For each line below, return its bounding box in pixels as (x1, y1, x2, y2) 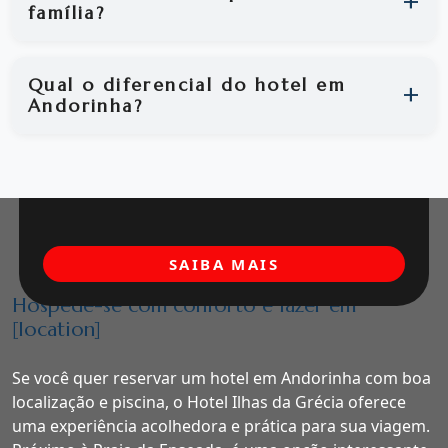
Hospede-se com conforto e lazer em (12, 293, 356, 319)
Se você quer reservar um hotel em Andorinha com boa (12, 367, 431, 390)
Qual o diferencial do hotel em (28, 73, 346, 96)
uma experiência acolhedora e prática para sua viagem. (12, 415, 430, 438)
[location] (12, 317, 101, 343)
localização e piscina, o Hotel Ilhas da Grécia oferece (12, 391, 406, 414)
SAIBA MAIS (169, 254, 279, 275)
